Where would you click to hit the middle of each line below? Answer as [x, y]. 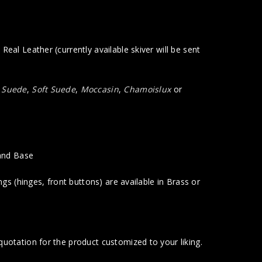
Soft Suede [54, 89]
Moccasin [99, 89]
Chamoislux [147, 89]
